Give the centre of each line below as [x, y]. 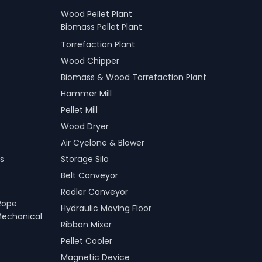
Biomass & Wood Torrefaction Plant [134, 77]
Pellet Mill [79, 110]
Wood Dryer [85, 126]
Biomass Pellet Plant [101, 28]
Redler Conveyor [94, 192]
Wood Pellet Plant [96, 14]
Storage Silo [85, 159]
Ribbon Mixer [86, 225]
